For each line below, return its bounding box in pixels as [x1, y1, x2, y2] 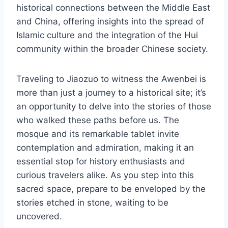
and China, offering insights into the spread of [16, 16, 204, 27]
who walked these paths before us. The [16, 115, 179, 126]
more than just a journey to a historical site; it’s [16, 88, 206, 98]
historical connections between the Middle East [16, 3, 210, 13]
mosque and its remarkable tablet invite [16, 129, 179, 139]
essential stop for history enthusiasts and [16, 156, 185, 167]
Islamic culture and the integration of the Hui [16, 30, 198, 41]
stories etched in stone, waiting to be [16, 197, 168, 208]
